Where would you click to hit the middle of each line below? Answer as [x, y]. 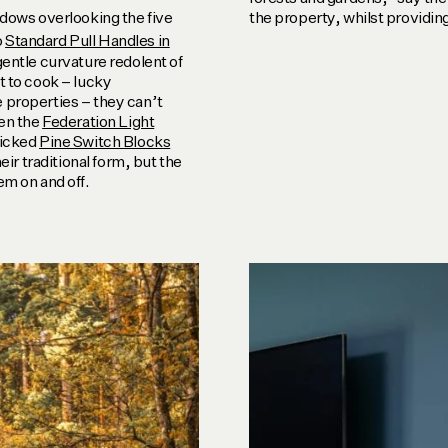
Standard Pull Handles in [87, 42]
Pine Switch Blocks [105, 142]
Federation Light [98, 122]
